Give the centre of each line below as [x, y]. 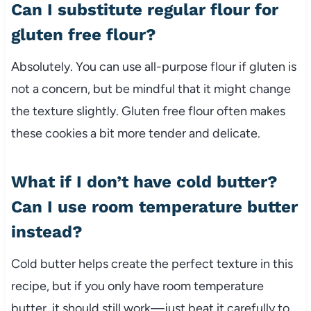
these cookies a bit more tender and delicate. [135, 133]
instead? [47, 232]
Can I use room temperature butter [154, 207]
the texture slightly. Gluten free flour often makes [148, 111]
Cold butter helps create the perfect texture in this [152, 263]
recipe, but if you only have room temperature [137, 286]
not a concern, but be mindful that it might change [151, 89]
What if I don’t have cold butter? [144, 182]
